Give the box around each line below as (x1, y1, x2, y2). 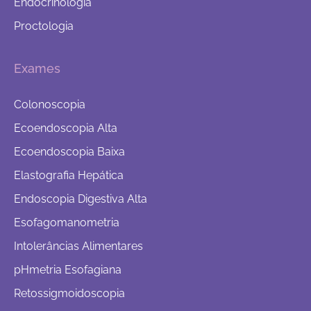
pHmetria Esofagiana (14, 263, 121, 277)
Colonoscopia (14, 98, 85, 112)
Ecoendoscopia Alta (14, 121, 117, 135)
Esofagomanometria (14, 216, 119, 230)
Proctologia (14, 19, 74, 33)
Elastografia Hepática (14, 169, 124, 183)
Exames (14, 61, 60, 76)
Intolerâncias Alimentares (14, 239, 143, 253)
